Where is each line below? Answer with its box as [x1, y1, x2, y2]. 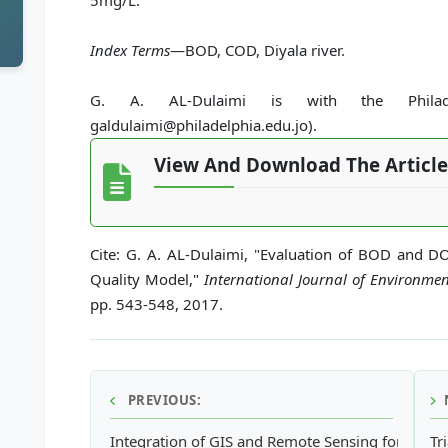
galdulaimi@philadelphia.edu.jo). [90, 115, 318, 135]
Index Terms [90, 40, 171, 60]
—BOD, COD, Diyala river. [170, 40, 346, 60]
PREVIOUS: [124, 391, 201, 409]
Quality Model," [90, 268, 205, 289]
